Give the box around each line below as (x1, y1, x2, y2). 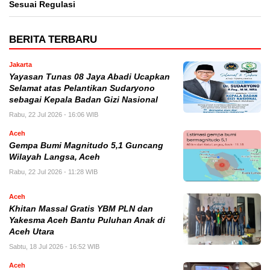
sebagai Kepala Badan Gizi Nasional (9, 95, 158, 105)
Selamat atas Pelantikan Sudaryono (9, 84, 155, 93)
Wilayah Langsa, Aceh (9, 152, 100, 162)
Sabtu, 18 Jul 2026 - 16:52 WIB (9, 243, 99, 251)
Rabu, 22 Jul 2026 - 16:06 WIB (9, 111, 98, 119)
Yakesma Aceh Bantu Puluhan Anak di (9, 216, 165, 225)
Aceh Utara (9, 227, 54, 237)
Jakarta (9, 61, 32, 69)
